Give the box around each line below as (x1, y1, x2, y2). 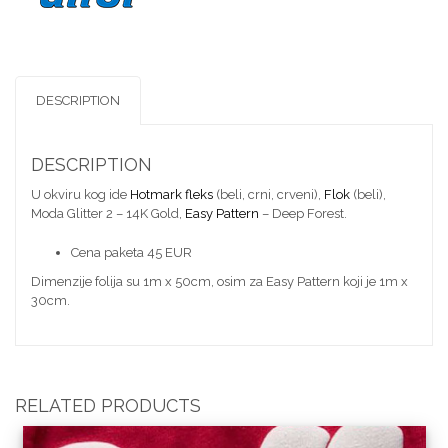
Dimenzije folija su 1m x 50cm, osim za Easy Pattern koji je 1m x (31, 273, 408, 289)
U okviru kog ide (31, 186, 130, 202)
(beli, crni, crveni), (213, 186, 324, 202)
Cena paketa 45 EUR (71, 244, 192, 260)
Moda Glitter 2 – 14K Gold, (31, 205, 185, 221)
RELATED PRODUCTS (15, 394, 201, 416)
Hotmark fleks (130, 186, 213, 202)
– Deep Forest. (259, 205, 347, 221)
